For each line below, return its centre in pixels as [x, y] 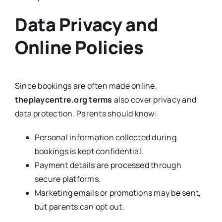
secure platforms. [68, 179]
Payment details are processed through [108, 165]
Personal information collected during [105, 137]
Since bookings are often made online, [86, 85]
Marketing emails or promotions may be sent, [118, 193]
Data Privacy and [86, 25]
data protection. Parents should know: [86, 113]
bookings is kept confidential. [89, 151]
